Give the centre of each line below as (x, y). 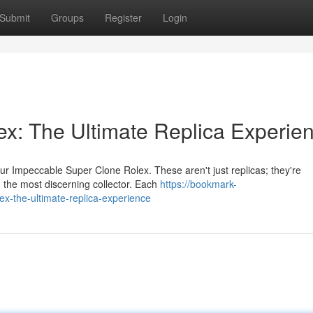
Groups (67, 17)
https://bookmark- (198, 184)
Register (123, 17)
